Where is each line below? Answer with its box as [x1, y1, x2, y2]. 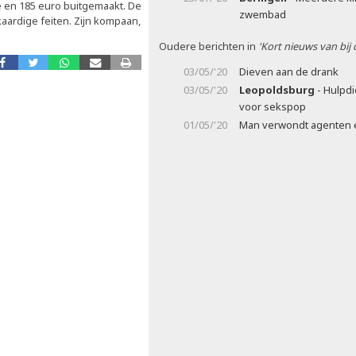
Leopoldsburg [239, 83, 315, 97]
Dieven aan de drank [239, 64, 339, 79]
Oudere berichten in [159, 39, 258, 53]
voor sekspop [239, 99, 306, 114]
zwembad [239, 7, 286, 21]
